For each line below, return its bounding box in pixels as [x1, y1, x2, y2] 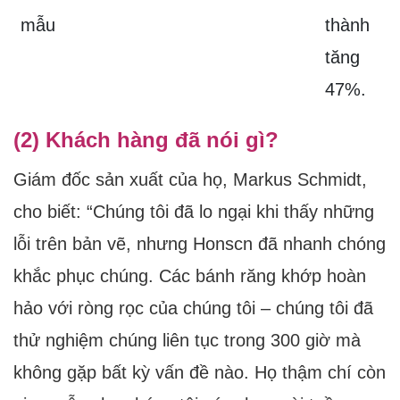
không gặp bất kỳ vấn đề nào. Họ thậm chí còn [13, 362, 386, 383]
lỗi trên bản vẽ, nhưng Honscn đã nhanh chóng [13, 234, 386, 254]
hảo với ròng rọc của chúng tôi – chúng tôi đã [13, 298, 373, 319]
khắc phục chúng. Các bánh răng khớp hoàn [13, 266, 366, 287]
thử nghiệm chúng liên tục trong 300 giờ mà [13, 330, 361, 351]
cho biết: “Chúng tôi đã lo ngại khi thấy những [13, 202, 374, 222]
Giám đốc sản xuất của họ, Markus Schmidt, [13, 170, 367, 190]
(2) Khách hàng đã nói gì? [13, 128, 279, 153]
